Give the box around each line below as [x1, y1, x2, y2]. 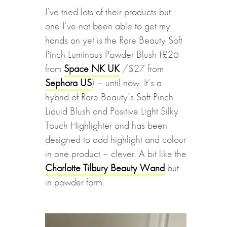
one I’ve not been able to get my [45, 19, 170, 33]
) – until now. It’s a [91, 76, 162, 90]
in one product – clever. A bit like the [45, 147, 186, 161]
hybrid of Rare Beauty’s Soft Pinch [45, 90, 173, 104]
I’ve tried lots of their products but [45, 5, 171, 19]
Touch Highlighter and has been [45, 119, 167, 132]
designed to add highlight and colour [45, 133, 186, 146]
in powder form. [45, 175, 107, 189]
